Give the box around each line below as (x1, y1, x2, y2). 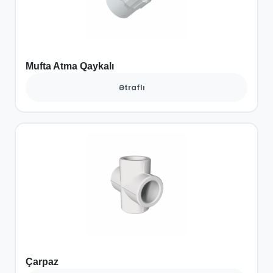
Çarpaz (26, 257, 58, 268)
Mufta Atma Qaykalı (26, 60, 114, 71)
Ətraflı (119, 82, 145, 93)
